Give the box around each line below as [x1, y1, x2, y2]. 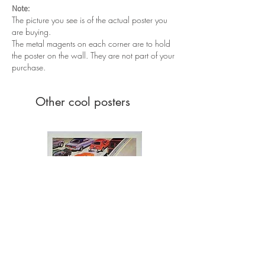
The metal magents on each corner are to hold [12, 37, 170, 49]
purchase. [12, 61, 46, 73]
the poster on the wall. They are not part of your [12, 49, 174, 61]
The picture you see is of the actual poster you [12, 14, 167, 25]
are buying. [12, 25, 51, 37]
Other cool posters [35, 93, 130, 109]
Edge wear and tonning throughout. [24, 8, 147, 20]
